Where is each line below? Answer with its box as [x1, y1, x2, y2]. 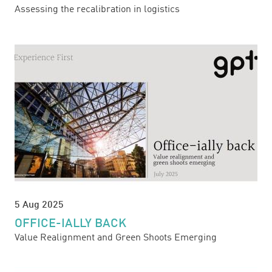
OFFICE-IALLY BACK [15, 218, 126, 230]
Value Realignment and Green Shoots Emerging [15, 233, 217, 243]
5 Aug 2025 [15, 200, 64, 210]
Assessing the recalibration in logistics [15, 5, 180, 15]
